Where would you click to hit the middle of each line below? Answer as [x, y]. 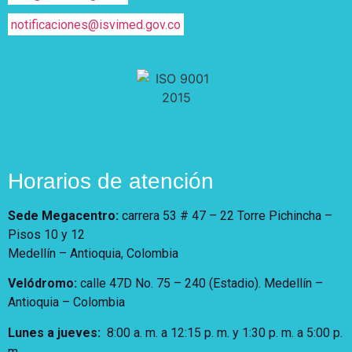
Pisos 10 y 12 [46, 234]
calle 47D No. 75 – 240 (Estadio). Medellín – [200, 284]
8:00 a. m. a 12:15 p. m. [170, 332]
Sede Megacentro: [63, 215]
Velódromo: [42, 284]
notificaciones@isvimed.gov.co [96, 24]
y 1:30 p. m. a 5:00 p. [288, 332]
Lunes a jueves [53, 332]
